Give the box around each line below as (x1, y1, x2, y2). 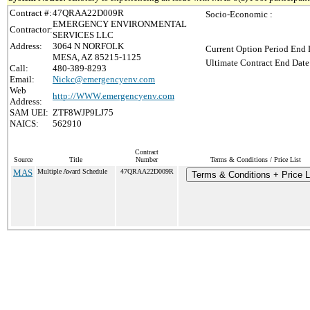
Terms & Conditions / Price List (210, 156, 301, 163)
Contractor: (10, 24, 53, 35)
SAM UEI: (10, 107, 48, 118)
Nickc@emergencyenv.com (53, 74, 155, 84)
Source (13, 156, 33, 163)
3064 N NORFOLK (53, 41, 124, 51)
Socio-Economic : (206, 9, 273, 19)
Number (136, 156, 158, 163)
